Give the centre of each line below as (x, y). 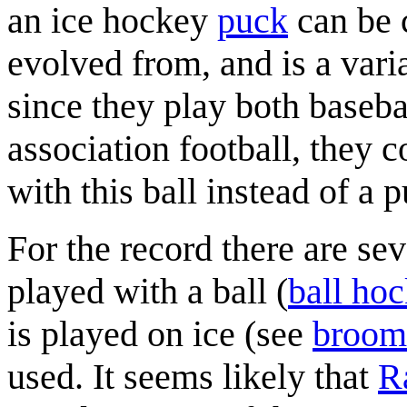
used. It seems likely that (193, 376)
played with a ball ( (148, 291)
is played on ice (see (160, 333)
